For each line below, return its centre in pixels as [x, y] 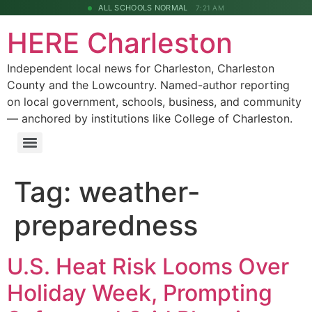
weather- [140, 192]
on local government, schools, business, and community [154, 102]
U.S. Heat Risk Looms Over [148, 266]
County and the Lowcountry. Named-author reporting [148, 85]
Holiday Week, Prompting [140, 293]
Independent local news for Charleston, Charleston [141, 68]
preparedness [106, 225]
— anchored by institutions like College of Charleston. [150, 118]
